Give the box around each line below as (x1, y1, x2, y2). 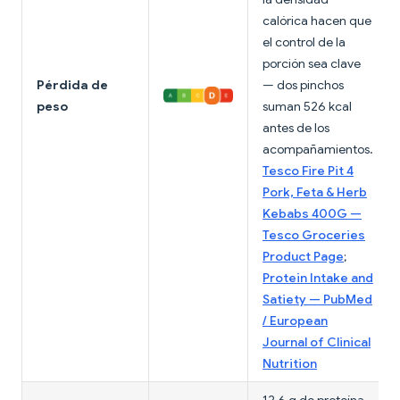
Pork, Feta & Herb (262, 184, 367, 201)
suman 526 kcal (262, 98, 352, 115)
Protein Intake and (262, 270, 373, 287)
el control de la (262, 34, 346, 51)
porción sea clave (262, 55, 361, 72)
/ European (262, 312, 328, 329)
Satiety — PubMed (262, 291, 372, 308)
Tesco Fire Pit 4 (262, 162, 354, 179)
